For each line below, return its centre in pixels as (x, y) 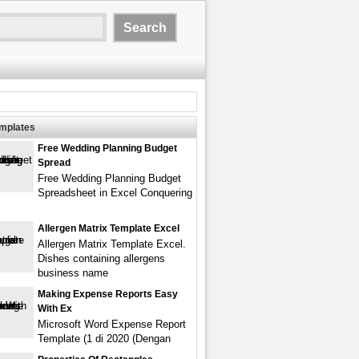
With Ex (55, 309)
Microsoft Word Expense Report (112, 324)
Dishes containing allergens (101, 258)
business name (73, 273)
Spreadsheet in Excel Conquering (115, 193)
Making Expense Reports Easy (108, 294)
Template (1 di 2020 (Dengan (104, 339)
